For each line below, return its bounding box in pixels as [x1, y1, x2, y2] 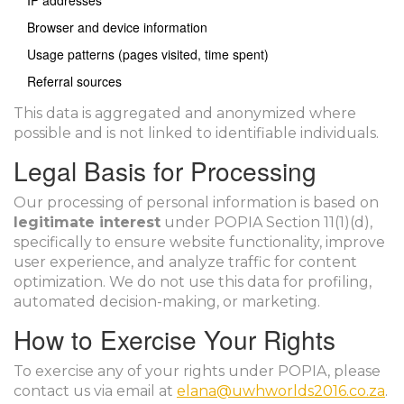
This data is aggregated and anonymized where [14, 105, 356, 122]
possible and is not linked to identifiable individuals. [14, 124, 379, 142]
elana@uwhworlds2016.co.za [177, 382, 385, 399]
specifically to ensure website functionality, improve [14, 234, 385, 251]
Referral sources [27, 72, 122, 90]
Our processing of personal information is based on [14, 194, 379, 211]
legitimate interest [14, 214, 161, 231]
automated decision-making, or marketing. [14, 293, 320, 310]
